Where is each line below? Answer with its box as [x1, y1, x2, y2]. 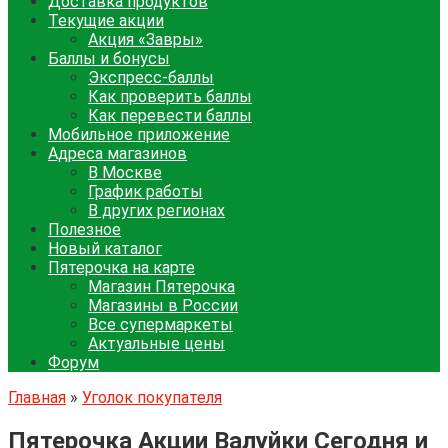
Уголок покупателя [82, 388, 222, 407]
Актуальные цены [88, 334, 225, 353]
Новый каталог [48, 239, 162, 258]
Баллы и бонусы [48, 49, 170, 68]
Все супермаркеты [88, 315, 233, 334]
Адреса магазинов [48, 144, 187, 163]
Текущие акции [48, 11, 164, 30]
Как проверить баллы [88, 87, 252, 106]
